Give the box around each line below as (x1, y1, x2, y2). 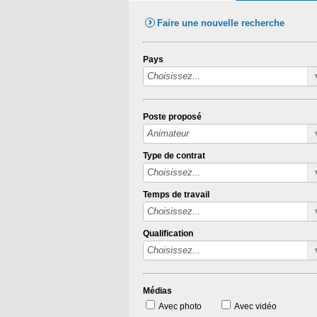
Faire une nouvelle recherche (157, 18, 284, 29)
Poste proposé (143, 111, 202, 122)
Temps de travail (143, 189, 209, 200)
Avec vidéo (234, 301, 277, 311)
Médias (143, 285, 172, 296)
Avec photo (158, 301, 202, 311)
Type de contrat (143, 150, 205, 161)
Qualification (143, 228, 193, 238)
